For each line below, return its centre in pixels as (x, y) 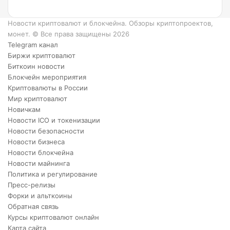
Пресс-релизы (32, 185)
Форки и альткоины (40, 196)
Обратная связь (33, 206)
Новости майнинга (39, 163)
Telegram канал (33, 45)
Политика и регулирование (53, 174)
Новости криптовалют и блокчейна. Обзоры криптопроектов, (110, 23)
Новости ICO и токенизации (54, 120)
